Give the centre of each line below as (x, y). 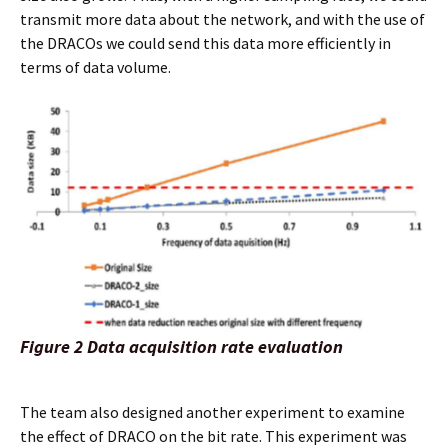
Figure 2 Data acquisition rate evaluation (181, 346)
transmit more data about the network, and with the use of (222, 19)
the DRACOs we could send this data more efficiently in (205, 43)
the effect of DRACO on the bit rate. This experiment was (213, 436)
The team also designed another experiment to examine (212, 412)
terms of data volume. (95, 67)
